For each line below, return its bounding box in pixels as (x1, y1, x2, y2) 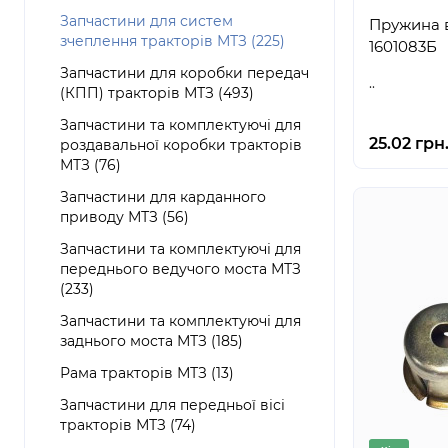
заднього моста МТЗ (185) (60, 332, 243, 350)
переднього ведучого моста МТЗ (60, 260, 301, 278)
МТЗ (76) (60, 156, 121, 174)
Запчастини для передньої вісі (60, 396, 285, 414)
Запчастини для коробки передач (60, 64, 309, 82)
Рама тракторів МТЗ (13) (60, 364, 234, 382)
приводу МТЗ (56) (60, 208, 189, 226)
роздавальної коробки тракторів (60, 136, 302, 154)
